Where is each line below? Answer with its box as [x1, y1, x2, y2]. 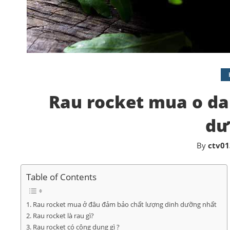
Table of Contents [26, 170, 97, 183]
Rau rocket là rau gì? [32, 210, 94, 220]
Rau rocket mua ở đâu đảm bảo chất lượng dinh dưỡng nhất [32, 199, 217, 209]
